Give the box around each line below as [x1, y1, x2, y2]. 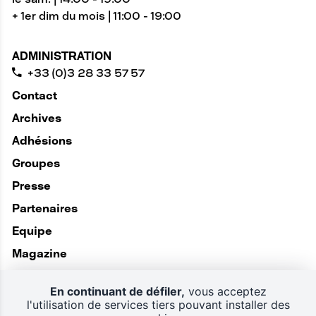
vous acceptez [184, 284, 267, 298]
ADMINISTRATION [11, 49, 111, 63]
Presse [11, 179, 51, 193]
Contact [11, 89, 57, 103]
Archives [11, 111, 61, 126]
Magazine [11, 247, 67, 261]
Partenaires [11, 202, 78, 216]
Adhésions [11, 134, 72, 148]
